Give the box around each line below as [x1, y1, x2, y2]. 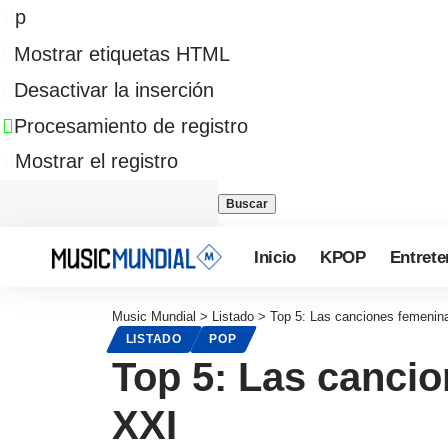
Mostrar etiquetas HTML [14, 43, 230, 65]
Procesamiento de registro [14, 115, 248, 137]
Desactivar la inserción [14, 79, 214, 101]
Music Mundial [112, 309, 196, 324]
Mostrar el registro [15, 150, 178, 172]
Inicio [254, 247, 296, 267]
